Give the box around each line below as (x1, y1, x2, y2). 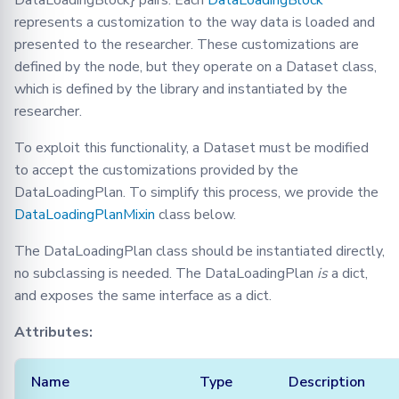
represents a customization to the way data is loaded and (14, 12, 375, 33)
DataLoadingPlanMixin (14, 205, 155, 225)
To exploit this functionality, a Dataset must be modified (14, 138, 369, 159)
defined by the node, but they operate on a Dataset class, (14, 57, 377, 77)
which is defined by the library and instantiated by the (14, 79, 347, 100)
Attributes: (14, 322, 93, 343)
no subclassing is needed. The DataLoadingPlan (14, 264, 317, 284)
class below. (155, 205, 236, 225)
